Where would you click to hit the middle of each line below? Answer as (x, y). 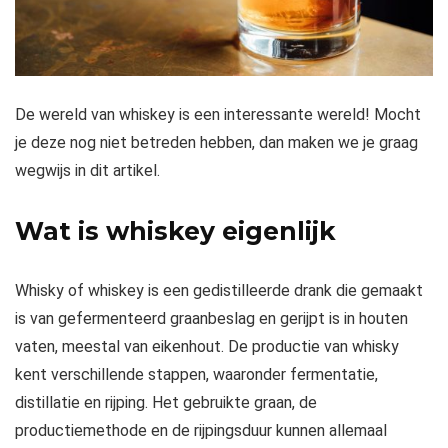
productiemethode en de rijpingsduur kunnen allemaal (201, 430)
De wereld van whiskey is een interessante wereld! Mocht (218, 114)
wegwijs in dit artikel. (87, 170)
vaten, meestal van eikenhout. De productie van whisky (207, 346)
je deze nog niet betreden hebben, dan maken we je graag (216, 142)
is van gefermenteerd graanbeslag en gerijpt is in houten (211, 318)
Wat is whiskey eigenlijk (175, 230)
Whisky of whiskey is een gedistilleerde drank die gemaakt (219, 290)
